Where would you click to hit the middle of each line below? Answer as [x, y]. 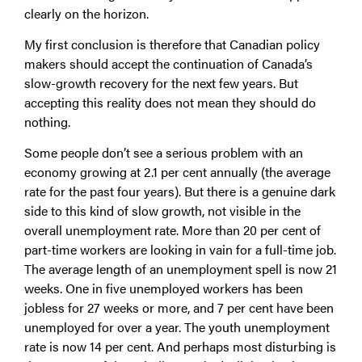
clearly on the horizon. [86, 13]
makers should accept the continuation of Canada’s [168, 63]
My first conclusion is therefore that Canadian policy [172, 44]
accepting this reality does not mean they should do [170, 102]
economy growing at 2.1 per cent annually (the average [177, 172]
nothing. [47, 121]
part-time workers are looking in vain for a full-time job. [180, 250]
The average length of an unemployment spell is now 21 [181, 269]
